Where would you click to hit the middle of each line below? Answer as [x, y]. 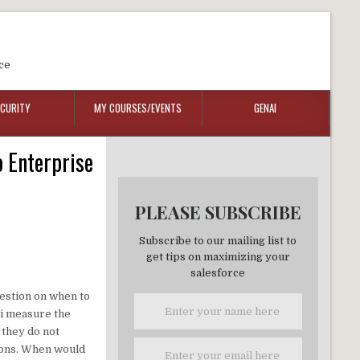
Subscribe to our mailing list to [218, 241]
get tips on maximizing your [218, 257]
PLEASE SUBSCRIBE [218, 213]
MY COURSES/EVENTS [138, 108]
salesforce [218, 273]
